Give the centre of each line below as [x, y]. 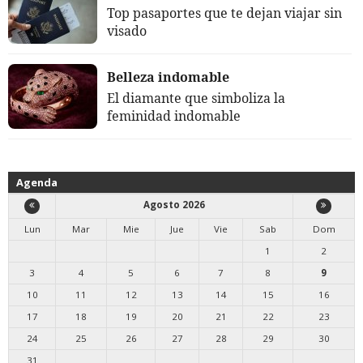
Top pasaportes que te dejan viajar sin [224, 13]
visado [127, 31]
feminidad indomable [174, 116]
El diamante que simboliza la [196, 98]
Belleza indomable [168, 77]
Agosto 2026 [174, 205]
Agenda [37, 183]
